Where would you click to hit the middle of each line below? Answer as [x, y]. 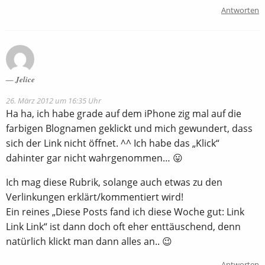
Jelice [25, 79]
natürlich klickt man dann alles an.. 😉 [89, 241]
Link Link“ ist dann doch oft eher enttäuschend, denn [123, 226]
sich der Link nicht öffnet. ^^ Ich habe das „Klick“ [113, 143]
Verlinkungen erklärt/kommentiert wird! [95, 197]
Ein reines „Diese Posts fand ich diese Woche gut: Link [125, 211]
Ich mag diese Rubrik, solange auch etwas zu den [114, 182]
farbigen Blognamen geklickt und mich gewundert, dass [129, 128]
